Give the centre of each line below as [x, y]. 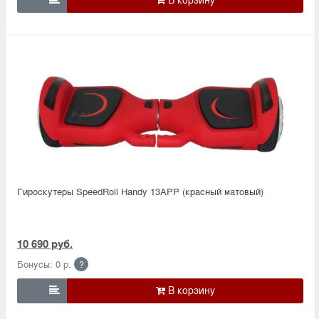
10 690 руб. [45, 243]
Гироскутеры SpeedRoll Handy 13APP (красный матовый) [140, 191]
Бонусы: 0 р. [44, 263]
